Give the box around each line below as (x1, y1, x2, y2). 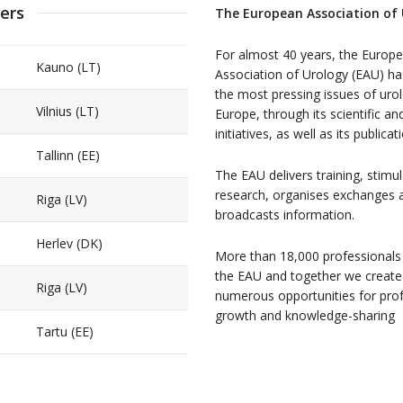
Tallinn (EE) (36, 147, 100, 164)
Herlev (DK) (36, 235, 103, 252)
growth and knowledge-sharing (215, 307, 395, 324)
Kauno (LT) (36, 58, 101, 76)
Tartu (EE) (36, 323, 94, 340)
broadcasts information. (215, 206, 354, 223)
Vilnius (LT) (36, 103, 99, 120)
